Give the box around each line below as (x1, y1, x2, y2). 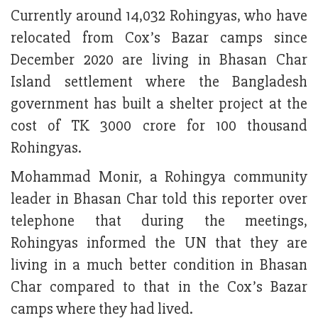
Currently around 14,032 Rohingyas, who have (11, 6, 307, 26)
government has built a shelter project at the (11, 94, 307, 114)
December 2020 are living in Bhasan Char (11, 50, 307, 70)
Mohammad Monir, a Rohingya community (11, 168, 307, 187)
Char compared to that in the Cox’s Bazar (11, 278, 307, 297)
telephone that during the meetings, (11, 212, 307, 231)
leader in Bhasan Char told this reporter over (11, 190, 307, 209)
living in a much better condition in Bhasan (11, 256, 307, 275)
